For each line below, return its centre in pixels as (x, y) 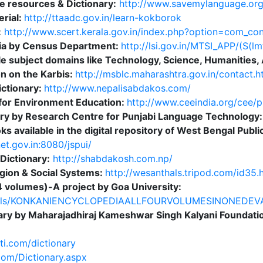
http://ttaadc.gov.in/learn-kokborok (102, 18)
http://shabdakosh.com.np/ (112, 159)
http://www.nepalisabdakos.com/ (117, 88)
